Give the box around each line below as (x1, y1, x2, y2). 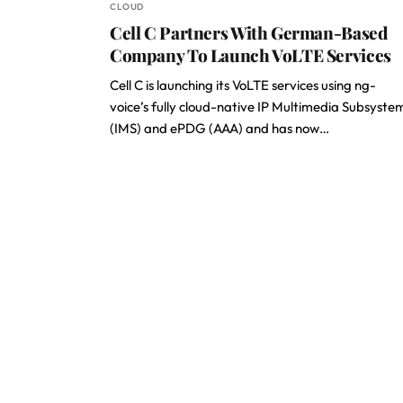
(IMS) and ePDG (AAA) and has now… (110, 120, 329, 137)
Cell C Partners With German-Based (110, 21, 388, 44)
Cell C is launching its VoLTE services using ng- (110, 76, 376, 94)
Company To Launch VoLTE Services (110, 43, 391, 67)
